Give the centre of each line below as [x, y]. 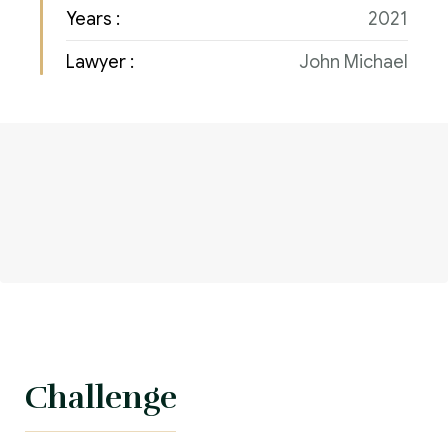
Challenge [101, 397]
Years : [93, 19]
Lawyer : [100, 62]
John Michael [353, 62]
